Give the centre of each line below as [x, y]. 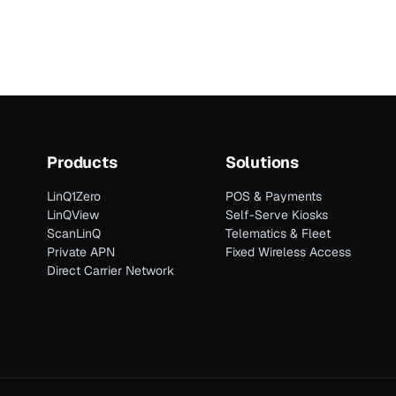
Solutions [262, 163]
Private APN [81, 252]
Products [82, 163]
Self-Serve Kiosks [276, 215]
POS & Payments [273, 197]
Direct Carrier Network [111, 271]
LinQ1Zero [74, 197]
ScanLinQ [74, 234]
